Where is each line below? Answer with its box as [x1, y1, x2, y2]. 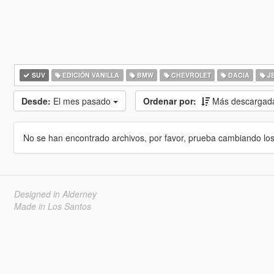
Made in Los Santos [13, 200, 91, 212]
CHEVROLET [169, 70, 211, 80]
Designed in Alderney [13, 188, 97, 200]
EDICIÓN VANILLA [61, 70, 120, 80]
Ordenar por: [143, 95, 196, 107]
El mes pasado [53, 95, 113, 107]
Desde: [21, 95, 51, 107]
